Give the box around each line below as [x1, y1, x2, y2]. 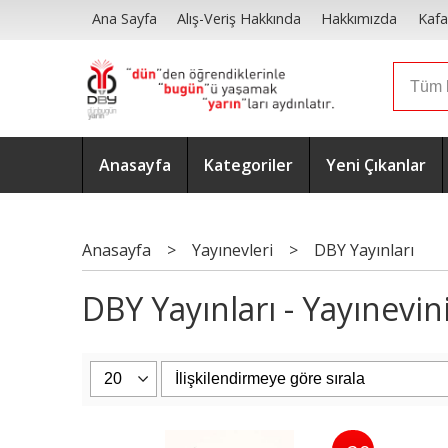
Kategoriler [204, 154, 293, 176]
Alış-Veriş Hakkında [177, 9, 302, 29]
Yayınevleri [192, 239, 273, 262]
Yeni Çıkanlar [326, 154, 426, 176]
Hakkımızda [321, 9, 398, 29]
